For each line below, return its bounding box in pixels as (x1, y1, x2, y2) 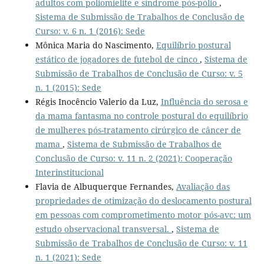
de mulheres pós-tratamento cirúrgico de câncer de (35, 124, 241, 136)
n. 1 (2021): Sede (35, 251, 101, 263)
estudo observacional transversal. (35, 223, 171, 235)
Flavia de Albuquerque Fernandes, (35, 180, 176, 192)
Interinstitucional (35, 166, 104, 178)
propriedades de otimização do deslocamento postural (35, 194, 252, 206)
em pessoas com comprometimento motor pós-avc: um (35, 209, 251, 220)
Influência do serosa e (160, 95, 248, 107)
